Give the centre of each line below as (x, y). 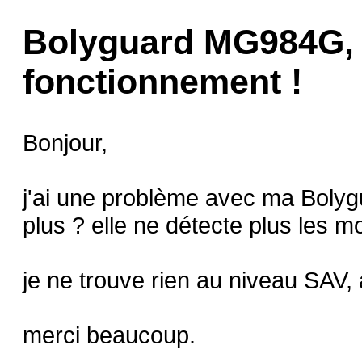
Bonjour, (65, 143)
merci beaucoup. (109, 335)
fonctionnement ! (162, 82)
